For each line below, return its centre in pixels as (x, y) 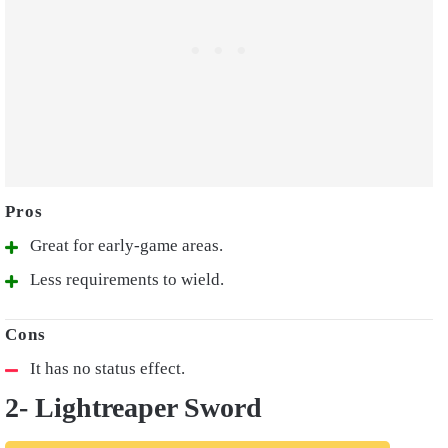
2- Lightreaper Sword (133, 407)
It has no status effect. (109, 368)
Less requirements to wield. (127, 279)
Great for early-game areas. (126, 245)
